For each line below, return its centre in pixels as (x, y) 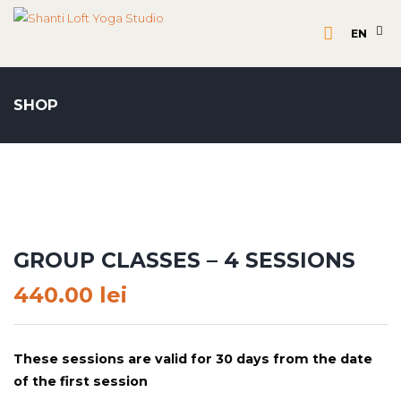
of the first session (81, 381)
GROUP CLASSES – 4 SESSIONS (184, 260)
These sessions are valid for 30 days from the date (193, 358)
